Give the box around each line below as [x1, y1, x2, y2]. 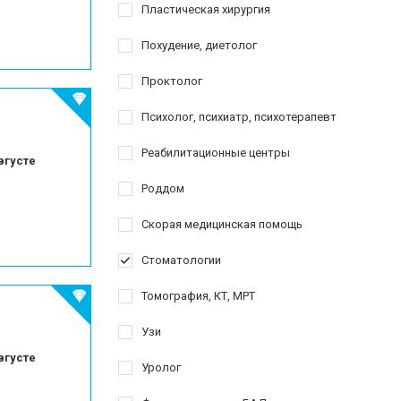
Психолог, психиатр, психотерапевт [141, 110, 337, 124]
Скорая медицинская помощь [141, 218, 303, 231]
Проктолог [141, 74, 202, 88]
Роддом [141, 182, 184, 195]
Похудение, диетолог [141, 38, 257, 52]
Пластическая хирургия [141, 3, 270, 16]
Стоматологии [141, 253, 221, 267]
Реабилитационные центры [141, 146, 290, 159]
